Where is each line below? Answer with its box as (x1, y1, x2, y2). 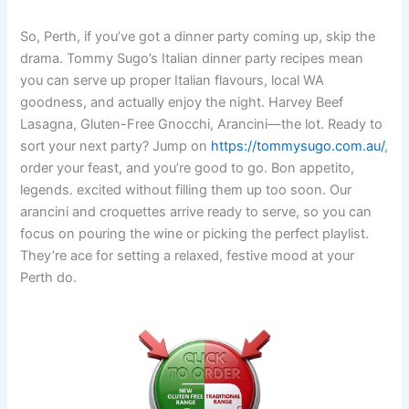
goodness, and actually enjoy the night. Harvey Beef (20, 93, 344, 110)
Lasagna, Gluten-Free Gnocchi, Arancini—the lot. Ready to (20, 115, 383, 132)
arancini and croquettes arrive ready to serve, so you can (20, 203, 372, 220)
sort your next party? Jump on (20, 137, 212, 154)
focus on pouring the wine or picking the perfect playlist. (20, 225, 370, 242)
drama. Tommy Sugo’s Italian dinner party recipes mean (20, 49, 364, 67)
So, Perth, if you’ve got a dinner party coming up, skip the (20, 27, 376, 45)
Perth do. (20, 268, 78, 286)
